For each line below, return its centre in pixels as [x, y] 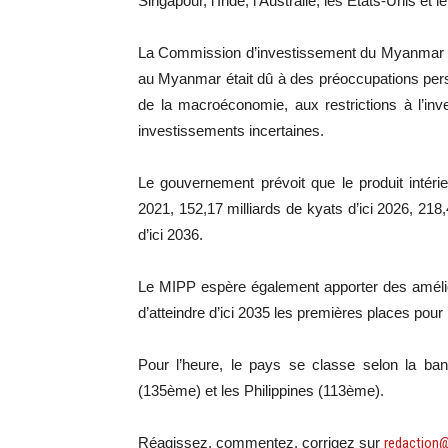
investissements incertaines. [231, 130]
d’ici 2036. [170, 234]
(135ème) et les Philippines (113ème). [261, 390]
